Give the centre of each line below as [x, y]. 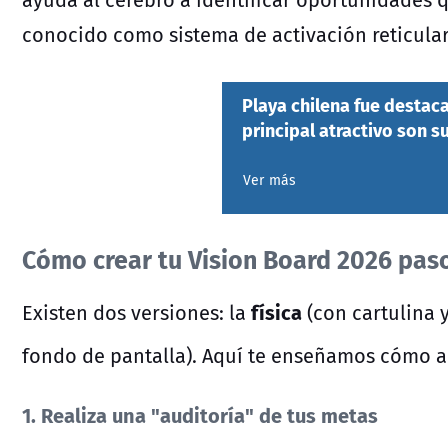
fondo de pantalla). [109, 355]
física [276, 312]
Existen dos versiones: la [136, 313]
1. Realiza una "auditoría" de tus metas [200, 414]
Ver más [270, 180]
